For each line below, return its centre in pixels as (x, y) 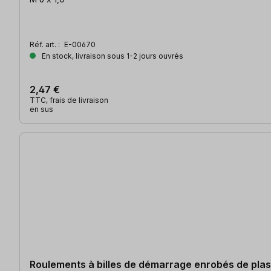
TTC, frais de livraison (69, 100)
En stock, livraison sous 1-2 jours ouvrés (112, 56)
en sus (41, 109)
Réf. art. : (46, 45)
